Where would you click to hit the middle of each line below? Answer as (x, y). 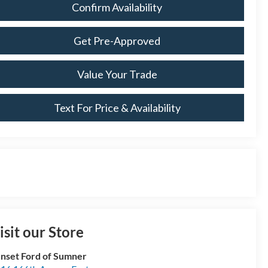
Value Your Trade (117, 74)
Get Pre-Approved (117, 41)
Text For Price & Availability (117, 108)
